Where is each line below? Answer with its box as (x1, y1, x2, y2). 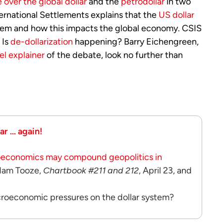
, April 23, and (139, 165, 192, 176)
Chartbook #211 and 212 (43, 165, 139, 176)
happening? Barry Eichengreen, (73, 36, 199, 47)
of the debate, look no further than (45, 50, 183, 60)
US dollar (159, 9, 194, 20)
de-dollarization (10, 36, 73, 47)
